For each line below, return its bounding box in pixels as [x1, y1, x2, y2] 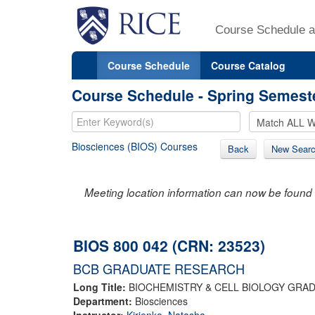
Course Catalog [211, 58, 285, 72]
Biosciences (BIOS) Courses [72, 139, 198, 153]
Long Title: [73, 279, 129, 294]
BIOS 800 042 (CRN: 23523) [73, 234, 265, 256]
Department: [73, 293, 135, 308]
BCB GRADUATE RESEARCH [73, 259, 245, 278]
